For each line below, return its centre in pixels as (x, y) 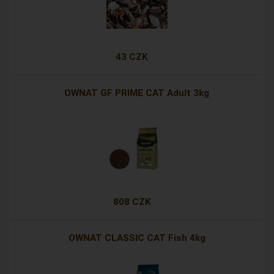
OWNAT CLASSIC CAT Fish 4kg (137, 238)
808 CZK (132, 202)
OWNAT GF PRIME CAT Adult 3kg (137, 93)
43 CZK (132, 57)
